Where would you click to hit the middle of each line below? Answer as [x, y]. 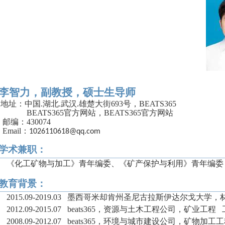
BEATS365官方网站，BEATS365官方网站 [100, 113]
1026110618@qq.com [65, 132]
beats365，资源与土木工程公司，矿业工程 [142, 209]
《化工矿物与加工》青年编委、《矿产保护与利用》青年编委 [115, 163]
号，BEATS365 [149, 104]
